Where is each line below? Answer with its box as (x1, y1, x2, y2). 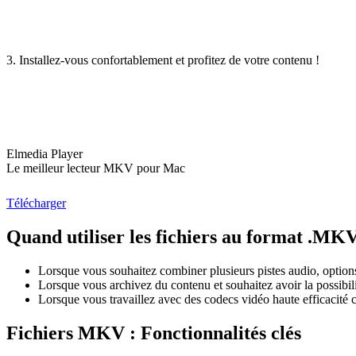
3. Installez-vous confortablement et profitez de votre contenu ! (6, 52, 319, 67)
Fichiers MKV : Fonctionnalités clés (6, 322, 301, 343)
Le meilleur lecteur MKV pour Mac (6, 161, 185, 175)
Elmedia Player (6, 146, 83, 161)
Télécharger (6, 195, 66, 210)
